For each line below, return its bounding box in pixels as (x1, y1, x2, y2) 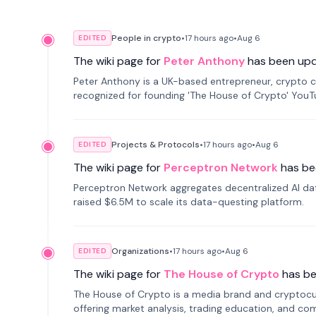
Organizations (111, 245, 169, 257)
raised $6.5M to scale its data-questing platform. (73, 195, 304, 208)
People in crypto (111, 32, 181, 44)
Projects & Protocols (111, 139, 200, 150)
